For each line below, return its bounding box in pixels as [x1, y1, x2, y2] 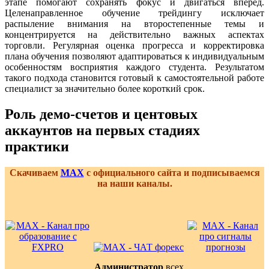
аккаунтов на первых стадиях [5, 122, 200, 139]
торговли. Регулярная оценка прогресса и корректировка [5, 40, 264, 51]
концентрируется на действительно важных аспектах [5, 29, 264, 40]
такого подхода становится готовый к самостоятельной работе [5, 73, 264, 83]
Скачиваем [9, 168, 61, 178]
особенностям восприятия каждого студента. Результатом [5, 62, 264, 73]
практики [5, 139, 69, 155]
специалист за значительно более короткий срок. [5, 83, 205, 94]
